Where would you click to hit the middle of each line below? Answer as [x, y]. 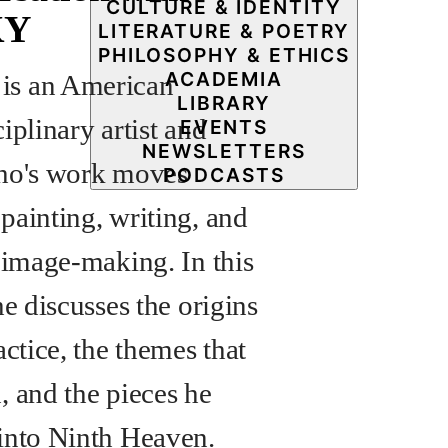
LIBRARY [224, 102]
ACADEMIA [224, 78]
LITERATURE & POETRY [224, 30]
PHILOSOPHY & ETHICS [224, 54]
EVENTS [224, 126]
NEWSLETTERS [224, 150]
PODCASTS [224, 174]
